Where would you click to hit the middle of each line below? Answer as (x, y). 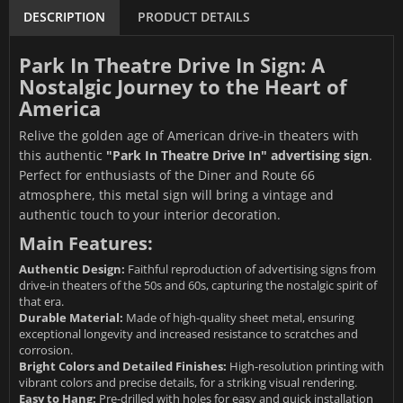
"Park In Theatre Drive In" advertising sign (237, 156)
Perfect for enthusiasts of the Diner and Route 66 (167, 175)
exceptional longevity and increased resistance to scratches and (188, 334)
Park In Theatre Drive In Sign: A (172, 65)
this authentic (63, 156)
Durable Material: (71, 318)
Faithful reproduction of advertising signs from (251, 269)
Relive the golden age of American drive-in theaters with (189, 136)
